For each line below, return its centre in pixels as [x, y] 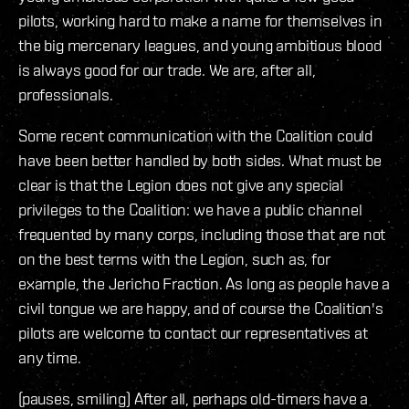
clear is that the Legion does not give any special [181, 185]
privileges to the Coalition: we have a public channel [190, 210]
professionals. [66, 95]
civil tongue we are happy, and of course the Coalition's [201, 309]
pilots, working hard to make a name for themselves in [200, 21]
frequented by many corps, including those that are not [202, 235]
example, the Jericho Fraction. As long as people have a [204, 284]
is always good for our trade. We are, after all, [167, 70]
